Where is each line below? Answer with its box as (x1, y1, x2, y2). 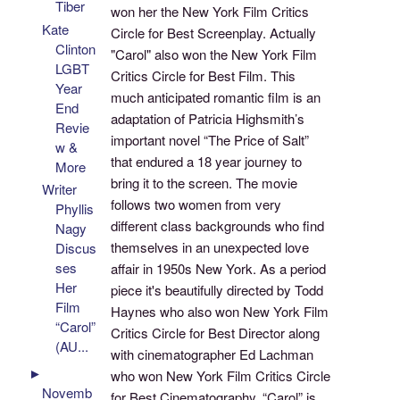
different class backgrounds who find (111, 216, 325, 236)
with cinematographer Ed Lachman (111, 345, 314, 364)
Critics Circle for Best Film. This (111, 66, 296, 86)
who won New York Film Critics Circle (111, 366, 331, 386)
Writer (42, 179, 78, 199)
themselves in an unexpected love (111, 237, 310, 257)
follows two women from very (111, 195, 282, 214)
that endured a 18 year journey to (111, 152, 303, 171)
